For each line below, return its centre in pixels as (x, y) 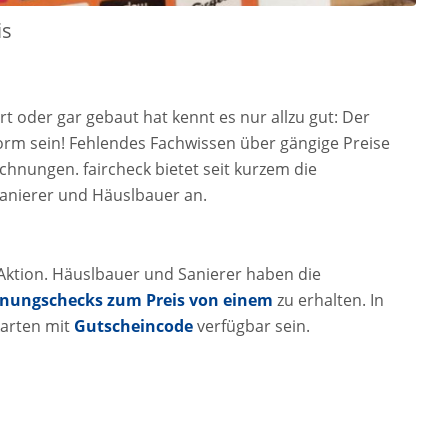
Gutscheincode (133, 326)
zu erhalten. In (328, 300)
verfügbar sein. (251, 326)
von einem (231, 300)
